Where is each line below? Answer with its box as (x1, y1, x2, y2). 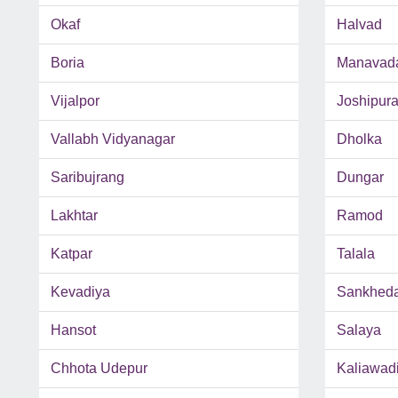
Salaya (336, 322, 381, 338)
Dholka (336, 131, 382, 147)
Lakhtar (51, 208, 98, 224)
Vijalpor (51, 93, 99, 109)
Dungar (336, 170, 384, 186)
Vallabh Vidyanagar (51, 131, 175, 147)
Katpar (51, 246, 92, 262)
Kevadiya (51, 284, 110, 300)
